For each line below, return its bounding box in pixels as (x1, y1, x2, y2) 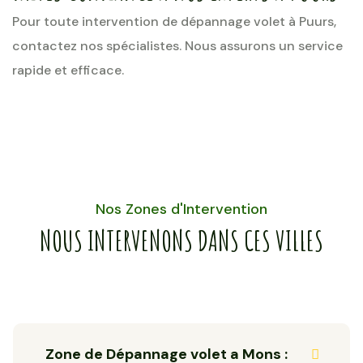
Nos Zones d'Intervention (96, 199, 267, 219)
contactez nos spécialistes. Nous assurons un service (12, 37, 343, 54)
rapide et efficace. (12, 62, 124, 79)
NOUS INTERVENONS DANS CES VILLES (40, 222, 323, 258)
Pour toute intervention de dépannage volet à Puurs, (12, 13, 336, 30)
